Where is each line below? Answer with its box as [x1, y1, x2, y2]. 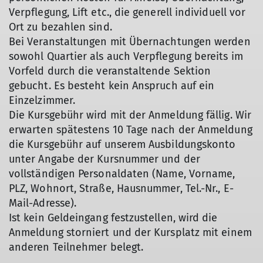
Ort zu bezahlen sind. [9, 21, 112, 33]
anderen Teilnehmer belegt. [9, 241, 144, 254]
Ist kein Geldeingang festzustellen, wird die [9, 211, 218, 224]
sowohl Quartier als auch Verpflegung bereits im [9, 50, 243, 63]
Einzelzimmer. [9, 94, 76, 107]
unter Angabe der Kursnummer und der [9, 153, 200, 166]
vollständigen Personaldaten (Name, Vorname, [9, 167, 235, 180]
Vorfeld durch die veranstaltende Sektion [9, 65, 211, 77]
